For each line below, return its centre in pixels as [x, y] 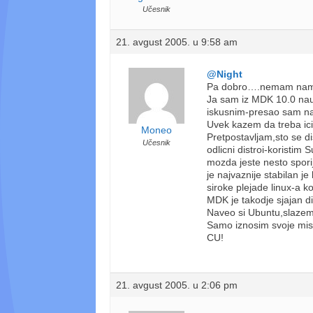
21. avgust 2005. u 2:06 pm [177, 285]
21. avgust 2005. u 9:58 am [177, 42]
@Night [225, 74]
